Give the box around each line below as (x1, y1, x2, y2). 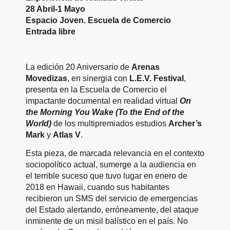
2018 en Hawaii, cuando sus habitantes (26, 182, 169, 191)
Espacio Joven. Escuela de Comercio (26, 16, 171, 25)
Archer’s (168, 119, 202, 128)
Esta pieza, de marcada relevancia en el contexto (26, 148, 204, 158)
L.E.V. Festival (129, 74, 184, 83)
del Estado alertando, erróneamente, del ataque (26, 205, 199, 214)
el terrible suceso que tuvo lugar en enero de (26, 171, 187, 180)
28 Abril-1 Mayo (26, 5, 85, 13)
